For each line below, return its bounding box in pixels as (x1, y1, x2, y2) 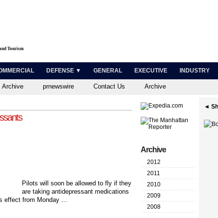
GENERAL (93, 67, 122, 74)
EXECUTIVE (134, 67, 167, 74)
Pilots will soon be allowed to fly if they (22, 180, 131, 187)
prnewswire (43, 83, 74, 90)
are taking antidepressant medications (22, 188, 129, 195)
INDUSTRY (180, 67, 210, 74)
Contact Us (93, 83, 125, 90)
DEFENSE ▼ (46, 67, 81, 74)
